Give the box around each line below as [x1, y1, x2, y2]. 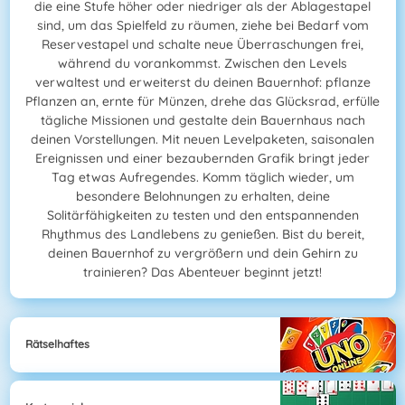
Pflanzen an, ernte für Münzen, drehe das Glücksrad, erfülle [25, 93, 380, 110]
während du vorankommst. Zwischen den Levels [58, 55, 347, 72]
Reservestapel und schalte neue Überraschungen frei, [42, 36, 363, 53]
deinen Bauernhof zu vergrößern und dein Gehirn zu [47, 245, 358, 262]
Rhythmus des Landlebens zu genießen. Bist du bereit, [41, 226, 364, 243]
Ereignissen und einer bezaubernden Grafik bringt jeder [35, 150, 370, 167]
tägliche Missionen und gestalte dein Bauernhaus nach [40, 112, 365, 129]
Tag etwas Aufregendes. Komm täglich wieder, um [51, 169, 354, 186]
